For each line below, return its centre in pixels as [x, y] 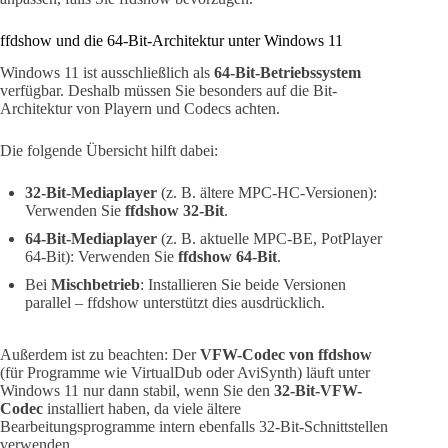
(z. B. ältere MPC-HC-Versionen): [267, 193]
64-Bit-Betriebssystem [287, 73]
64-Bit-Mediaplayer [91, 239]
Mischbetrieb [95, 285]
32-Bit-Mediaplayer [91, 193]
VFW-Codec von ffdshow [286, 355]
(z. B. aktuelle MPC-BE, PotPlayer [269, 239]
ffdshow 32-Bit [174, 211]
